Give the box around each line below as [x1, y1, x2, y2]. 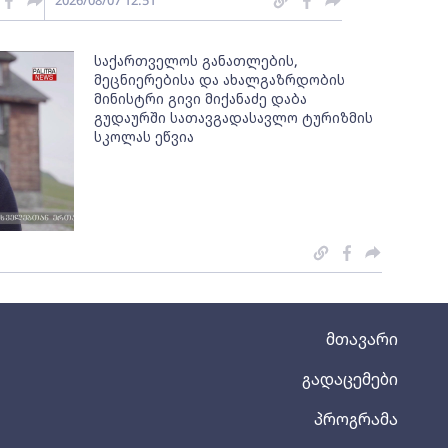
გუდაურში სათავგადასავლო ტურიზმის [94, 108, 374, 127]
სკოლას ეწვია [94, 127, 195, 146]
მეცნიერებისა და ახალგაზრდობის [94, 70, 346, 89]
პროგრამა [314, 408, 398, 430]
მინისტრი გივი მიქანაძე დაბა [94, 89, 308, 108]
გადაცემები [302, 368, 398, 390]
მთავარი [326, 328, 398, 350]
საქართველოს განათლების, [94, 51, 299, 70]
